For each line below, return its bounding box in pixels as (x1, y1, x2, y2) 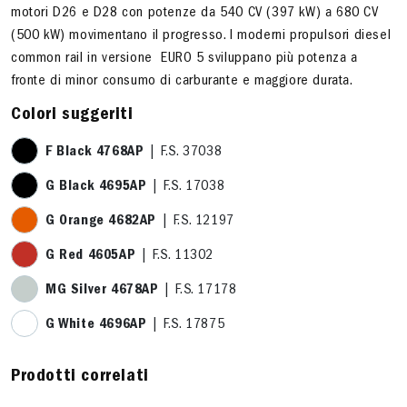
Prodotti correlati (11, 368, 149, 386)
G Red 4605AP (45, 249, 136, 263)
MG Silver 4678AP (45, 283, 159, 298)
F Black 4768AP (45, 145, 144, 160)
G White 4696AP (45, 318, 147, 333)
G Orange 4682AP (45, 214, 156, 229)
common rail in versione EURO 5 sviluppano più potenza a (11, 52, 358, 66)
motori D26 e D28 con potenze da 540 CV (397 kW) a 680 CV (11, 6, 379, 21)
